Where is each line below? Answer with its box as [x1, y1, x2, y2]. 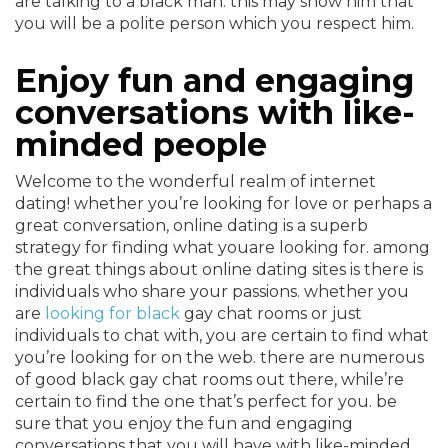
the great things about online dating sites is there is [15, 260, 423, 279]
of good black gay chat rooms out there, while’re [15, 370, 404, 389]
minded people [15, 125, 267, 164]
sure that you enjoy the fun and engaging [15, 414, 353, 433]
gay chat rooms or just [180, 304, 362, 323]
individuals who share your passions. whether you [15, 282, 409, 301]
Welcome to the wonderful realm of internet [15, 172, 376, 191]
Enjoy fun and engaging [15, 61, 414, 100]
